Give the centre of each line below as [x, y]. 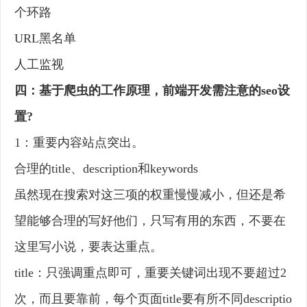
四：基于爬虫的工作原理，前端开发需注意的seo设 [152, 91]
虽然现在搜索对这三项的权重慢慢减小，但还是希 [150, 195]
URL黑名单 [45, 39]
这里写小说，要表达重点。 [88, 247]
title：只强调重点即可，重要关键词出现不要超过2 [150, 273]
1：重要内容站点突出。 [79, 143]
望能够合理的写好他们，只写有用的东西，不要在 [150, 221]
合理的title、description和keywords [106, 169]
